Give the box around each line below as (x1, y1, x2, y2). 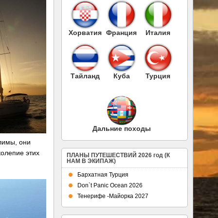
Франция (106, 28, 137, 36)
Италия (145, 28, 170, 36)
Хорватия (68, 28, 102, 36)
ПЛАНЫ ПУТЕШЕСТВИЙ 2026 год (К (67, 152, 170, 159)
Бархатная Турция (77, 171, 128, 178)
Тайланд (70, 72, 100, 80)
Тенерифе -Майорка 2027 (77, 193, 148, 200)
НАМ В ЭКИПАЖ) (67, 158, 116, 164)
